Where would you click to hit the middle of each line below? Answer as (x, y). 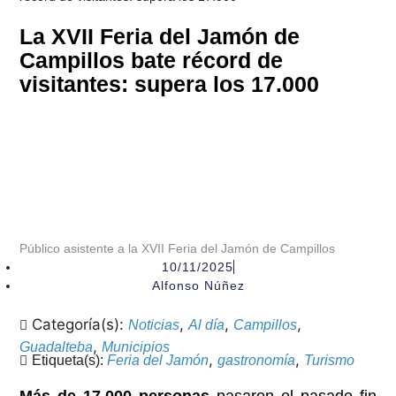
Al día (207, 324)
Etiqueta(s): (70, 360)
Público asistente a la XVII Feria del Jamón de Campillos (178, 248)
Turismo (330, 360)
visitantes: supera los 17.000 (173, 84)
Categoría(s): (80, 324)
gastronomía (257, 360)
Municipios (136, 346)
